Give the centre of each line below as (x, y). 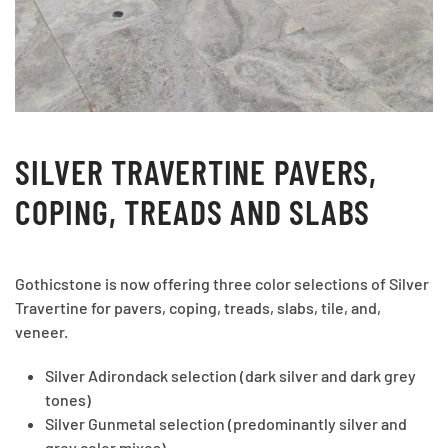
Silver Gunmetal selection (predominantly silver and (226, 424)
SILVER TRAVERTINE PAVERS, (196, 172)
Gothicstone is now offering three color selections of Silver (222, 284)
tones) (68, 400)
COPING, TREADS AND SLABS (192, 212)
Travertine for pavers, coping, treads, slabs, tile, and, (198, 308)
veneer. (41, 332)
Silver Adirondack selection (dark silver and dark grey (230, 376)
